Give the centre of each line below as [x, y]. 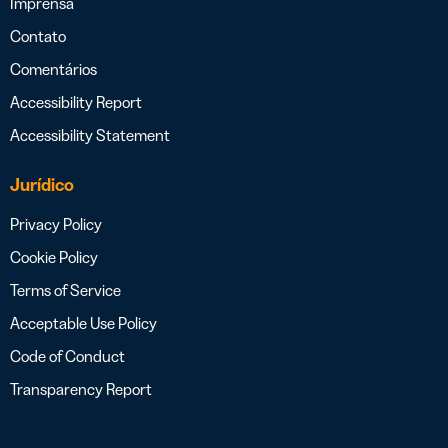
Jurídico [42, 185]
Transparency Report [81, 389]
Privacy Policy [56, 224]
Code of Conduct [67, 356]
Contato [38, 36]
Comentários [53, 69]
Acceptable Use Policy [83, 323]
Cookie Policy [54, 257]
